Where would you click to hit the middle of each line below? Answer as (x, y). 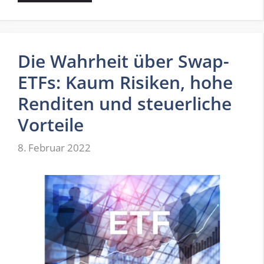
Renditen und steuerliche (125, 103)
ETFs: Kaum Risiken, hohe (125, 82)
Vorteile (51, 124)
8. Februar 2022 (54, 148)
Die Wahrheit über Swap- (123, 61)
